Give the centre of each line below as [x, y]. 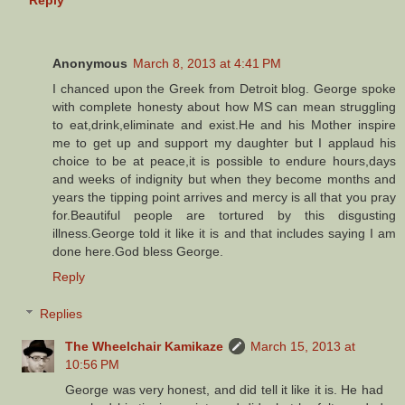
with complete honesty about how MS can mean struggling [224, 106]
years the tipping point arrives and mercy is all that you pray [224, 197]
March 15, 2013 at [303, 347]
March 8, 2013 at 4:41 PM [207, 63]
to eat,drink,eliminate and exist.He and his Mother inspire [224, 124]
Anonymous [90, 63]
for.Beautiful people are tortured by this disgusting [224, 215]
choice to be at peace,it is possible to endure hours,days [224, 160]
